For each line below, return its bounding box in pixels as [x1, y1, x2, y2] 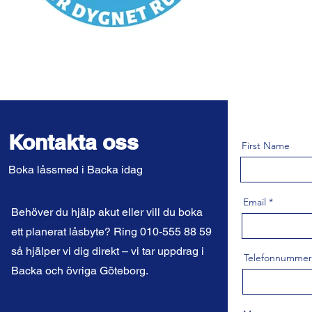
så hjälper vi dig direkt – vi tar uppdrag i [11, 244, 204, 258]
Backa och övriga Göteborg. [11, 264, 148, 277]
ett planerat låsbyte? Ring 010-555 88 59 [11, 225, 212, 238]
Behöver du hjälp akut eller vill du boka [11, 205, 203, 219]
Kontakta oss [8, 130, 139, 155]
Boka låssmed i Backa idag [8, 163, 143, 176]
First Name [242, 139, 290, 152]
